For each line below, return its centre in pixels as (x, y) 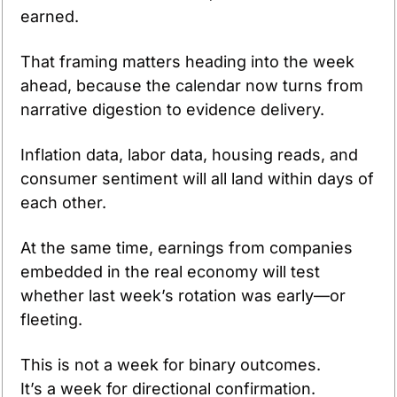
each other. (66, 202)
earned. (50, 16)
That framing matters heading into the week (187, 61)
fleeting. (51, 319)
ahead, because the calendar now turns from (192, 85)
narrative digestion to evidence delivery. (175, 109)
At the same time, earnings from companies (187, 247)
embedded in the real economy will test (170, 271)
